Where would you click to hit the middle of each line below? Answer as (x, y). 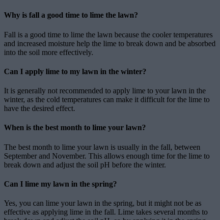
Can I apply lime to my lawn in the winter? (75, 71)
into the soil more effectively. (49, 52)
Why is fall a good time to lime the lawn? (71, 15)
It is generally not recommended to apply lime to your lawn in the (105, 91)
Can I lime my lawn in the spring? (60, 184)
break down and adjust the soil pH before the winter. (85, 165)
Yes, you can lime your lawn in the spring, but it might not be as (103, 203)
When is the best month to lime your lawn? (75, 128)
